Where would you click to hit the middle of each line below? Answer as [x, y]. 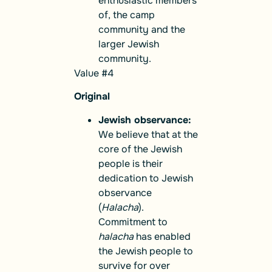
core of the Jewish [140, 149]
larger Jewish [129, 44]
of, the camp [127, 15]
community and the [142, 30]
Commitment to [133, 222]
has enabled [162, 236]
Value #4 [94, 73]
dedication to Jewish [146, 178]
